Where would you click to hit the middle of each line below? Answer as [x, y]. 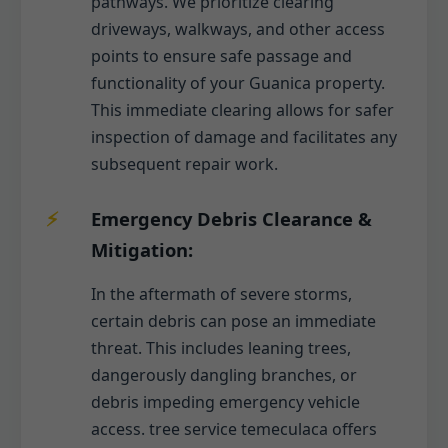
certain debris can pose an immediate [233, 320]
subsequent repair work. [184, 163]
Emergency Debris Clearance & [231, 218]
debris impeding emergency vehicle [225, 401]
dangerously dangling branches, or [224, 374]
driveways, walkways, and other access [238, 28]
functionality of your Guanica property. [238, 82]
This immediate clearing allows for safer [242, 109]
